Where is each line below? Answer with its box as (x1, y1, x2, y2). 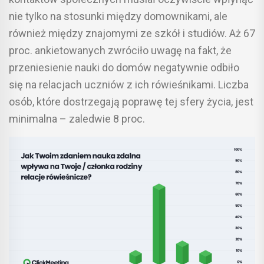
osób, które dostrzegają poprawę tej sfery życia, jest (9, 95, 253, 108)
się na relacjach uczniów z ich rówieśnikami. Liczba (9, 78, 249, 91)
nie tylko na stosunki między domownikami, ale (9, 9, 227, 22)
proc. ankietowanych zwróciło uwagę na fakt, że (9, 44, 232, 57)
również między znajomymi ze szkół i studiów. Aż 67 (9, 27, 255, 39)
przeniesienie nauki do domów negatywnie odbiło (9, 61, 239, 74)
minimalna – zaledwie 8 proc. (9, 112, 145, 125)
